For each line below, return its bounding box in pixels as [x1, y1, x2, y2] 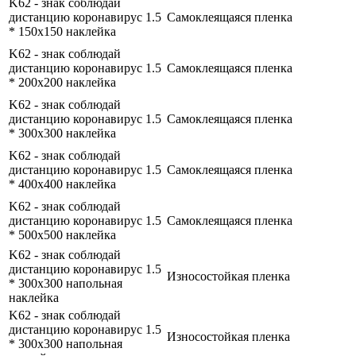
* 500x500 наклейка [9, 228, 116, 242]
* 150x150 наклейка [9, 25, 116, 39]
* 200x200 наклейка [9, 75, 116, 90]
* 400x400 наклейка [9, 177, 116, 192]
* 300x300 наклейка [9, 126, 116, 141]
